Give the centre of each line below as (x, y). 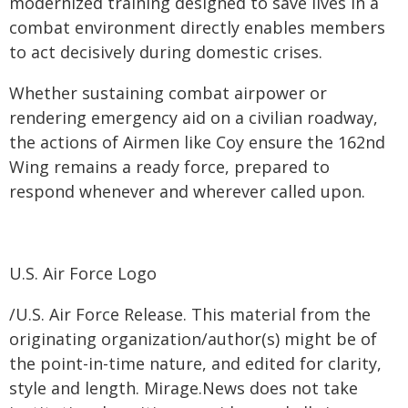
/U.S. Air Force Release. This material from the (190, 315)
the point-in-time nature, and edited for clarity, (195, 364)
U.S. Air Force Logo (83, 274)
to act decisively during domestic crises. (166, 52)
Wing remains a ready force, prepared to (169, 167)
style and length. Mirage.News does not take (184, 388)
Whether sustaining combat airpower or (168, 93)
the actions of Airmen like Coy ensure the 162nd (197, 143)
